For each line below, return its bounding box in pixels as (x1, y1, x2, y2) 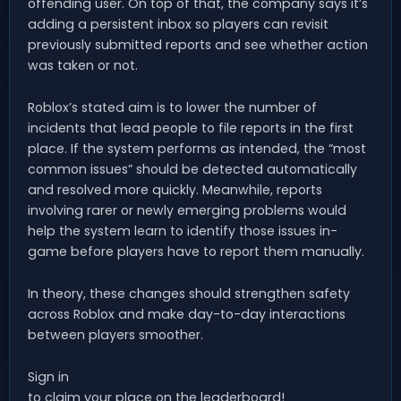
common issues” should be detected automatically (28, 159, 357, 178)
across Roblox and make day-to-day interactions (28, 304, 346, 323)
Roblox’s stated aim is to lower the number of (28, 98, 317, 116)
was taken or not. (28, 55, 138, 74)
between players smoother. (28, 325, 203, 344)
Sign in (28, 367, 69, 386)
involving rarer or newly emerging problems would (28, 200, 346, 219)
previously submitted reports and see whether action (28, 35, 368, 54)
